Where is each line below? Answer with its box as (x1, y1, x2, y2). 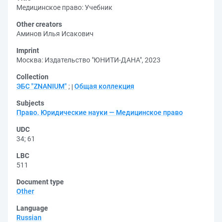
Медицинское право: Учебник (16, 3, 112, 11)
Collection (16, 73, 49, 81)
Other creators (16, 20, 62, 28)
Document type (16, 178, 64, 186)
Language (16, 204, 48, 212)
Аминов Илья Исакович (16, 30, 94, 38)
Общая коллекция (74, 82, 134, 90)
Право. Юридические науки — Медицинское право (16, 109, 183, 116)
